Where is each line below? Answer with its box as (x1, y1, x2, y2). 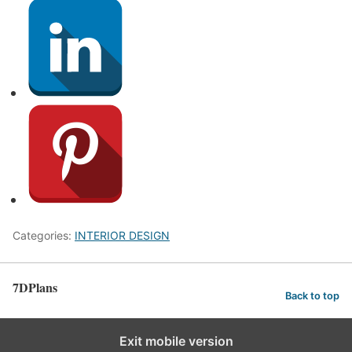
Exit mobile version (119, 333, 233, 349)
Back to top (285, 289, 339, 302)
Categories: (13, 229, 75, 242)
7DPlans (13, 278, 57, 296)
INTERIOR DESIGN (75, 229, 170, 242)
